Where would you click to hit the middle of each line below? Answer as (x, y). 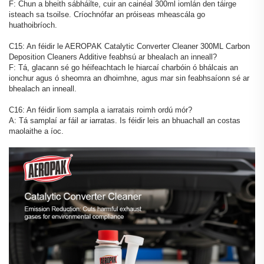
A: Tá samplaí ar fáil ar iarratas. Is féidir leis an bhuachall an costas (125, 120)
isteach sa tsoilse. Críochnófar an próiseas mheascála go (107, 14)
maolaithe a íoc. (36, 131)
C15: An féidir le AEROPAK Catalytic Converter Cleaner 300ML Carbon (129, 46)
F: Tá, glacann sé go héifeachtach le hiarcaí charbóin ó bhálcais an (123, 67)
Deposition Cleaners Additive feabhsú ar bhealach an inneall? (113, 57)
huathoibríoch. (33, 25)
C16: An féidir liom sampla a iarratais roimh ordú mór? (100, 110)
